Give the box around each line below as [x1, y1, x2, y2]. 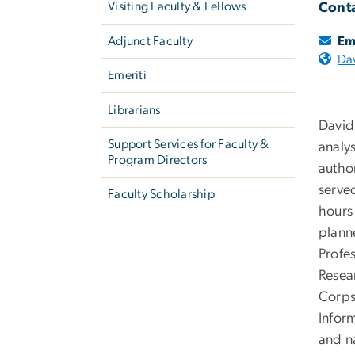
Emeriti [108, 69, 147, 82]
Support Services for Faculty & [108, 137, 269, 151]
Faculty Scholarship [108, 188, 215, 201]
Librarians [108, 103, 161, 116]
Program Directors [108, 153, 208, 166]
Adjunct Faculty [108, 34, 193, 48]
